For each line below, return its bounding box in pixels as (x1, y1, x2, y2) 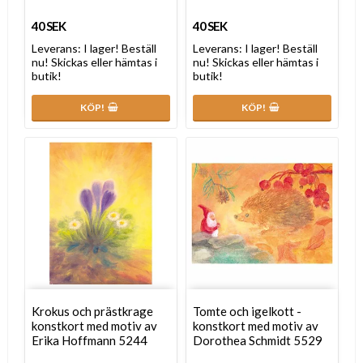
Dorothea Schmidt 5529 (193, 332, 322, 348)
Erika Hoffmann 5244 (32, 332, 147, 348)
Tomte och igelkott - (193, 303, 301, 318)
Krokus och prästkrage (32, 303, 153, 318)
